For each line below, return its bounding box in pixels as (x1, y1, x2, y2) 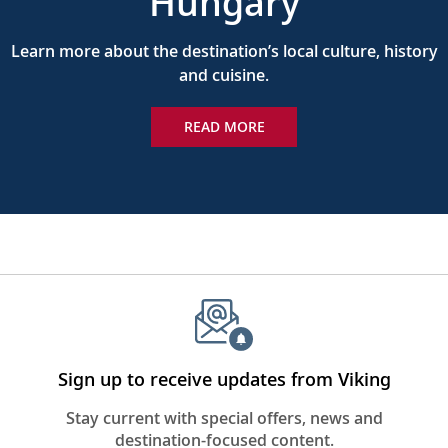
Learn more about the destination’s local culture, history (10, 39, 438, 62)
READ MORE (183, 116, 265, 136)
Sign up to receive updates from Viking (57, 367, 391, 392)
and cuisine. (179, 63, 269, 86)
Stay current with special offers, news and (65, 407, 383, 430)
